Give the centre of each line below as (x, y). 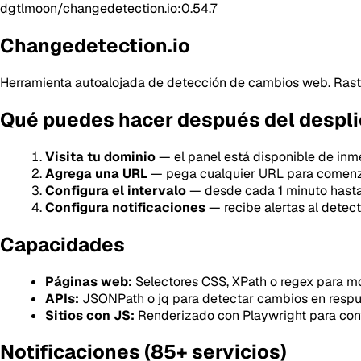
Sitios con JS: (90, 315)
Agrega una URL (96, 173)
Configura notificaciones (125, 207)
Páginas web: (89, 281)
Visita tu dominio (100, 156)
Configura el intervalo (116, 190)
